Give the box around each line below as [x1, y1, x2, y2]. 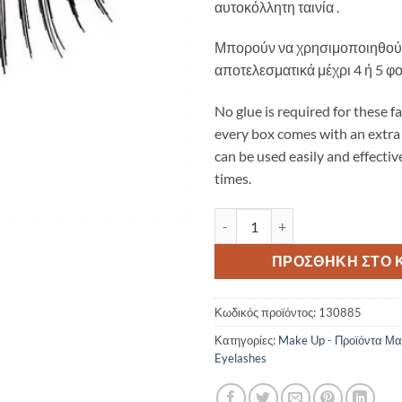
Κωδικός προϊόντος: [214, 304, 319, 319]
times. [214, 170, 251, 188]
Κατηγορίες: [214, 332, 278, 347]
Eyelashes [214, 350, 267, 365]
